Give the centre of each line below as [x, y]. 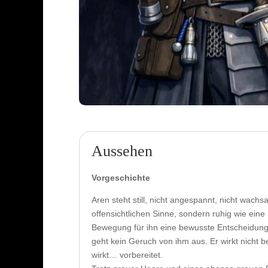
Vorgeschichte [121, 177]
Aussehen [122, 151]
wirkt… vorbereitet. [127, 255]
